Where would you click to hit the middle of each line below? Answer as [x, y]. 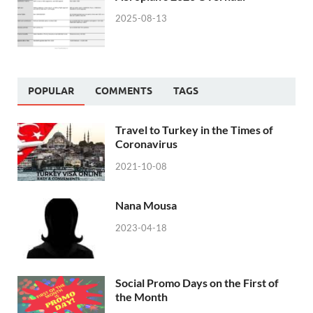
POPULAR [51, 90]
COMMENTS [124, 90]
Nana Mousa [146, 205]
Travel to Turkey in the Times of [194, 129]
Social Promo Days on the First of [197, 283]
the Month [141, 297]
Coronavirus [146, 143]
